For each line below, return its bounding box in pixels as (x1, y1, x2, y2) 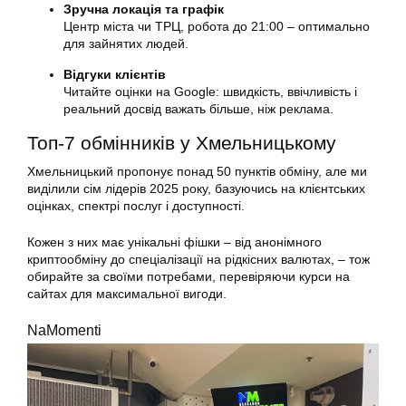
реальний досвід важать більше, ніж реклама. (63, 101, 333, 116)
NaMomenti (27, 321, 101, 338)
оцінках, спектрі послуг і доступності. (27, 198, 248, 213)
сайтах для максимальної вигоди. (27, 285, 227, 301)
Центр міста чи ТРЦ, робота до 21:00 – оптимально (63, 18, 370, 34)
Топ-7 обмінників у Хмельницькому (27, 131, 336, 153)
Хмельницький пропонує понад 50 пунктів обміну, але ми (27, 163, 367, 179)
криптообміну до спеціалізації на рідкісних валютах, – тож (27, 251, 370, 266)
